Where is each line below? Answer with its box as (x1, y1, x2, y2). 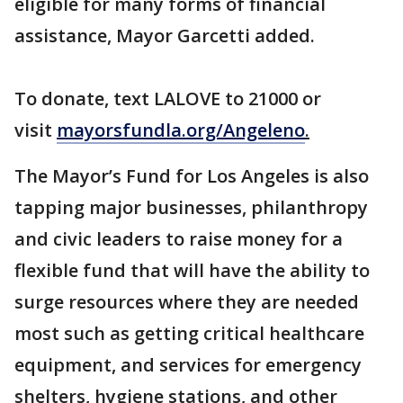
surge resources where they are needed (14, 290, 359, 315)
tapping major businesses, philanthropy (14, 195, 368, 220)
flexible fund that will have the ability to (14, 258, 370, 283)
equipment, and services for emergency (14, 353, 362, 378)
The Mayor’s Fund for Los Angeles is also (14, 164, 369, 189)
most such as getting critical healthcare (14, 321, 364, 346)
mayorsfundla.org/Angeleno (57, 118, 305, 143)
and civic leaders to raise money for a (14, 227, 343, 252)
